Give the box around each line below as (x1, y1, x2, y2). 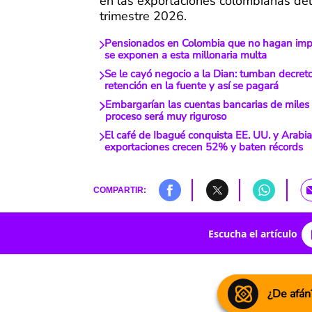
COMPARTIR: (93, 185, 146, 195)
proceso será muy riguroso (104, 109, 226, 124)
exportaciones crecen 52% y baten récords (104, 140, 304, 155)
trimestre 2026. (100, 8, 187, 25)
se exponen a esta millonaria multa (104, 48, 267, 63)
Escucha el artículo (208, 226, 297, 240)
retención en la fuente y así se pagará (104, 79, 279, 93)
